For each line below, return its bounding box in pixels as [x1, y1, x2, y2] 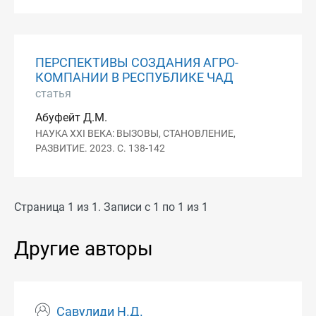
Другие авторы [14, 237, 153, 261]
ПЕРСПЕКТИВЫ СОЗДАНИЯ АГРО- [35, 56, 238, 71]
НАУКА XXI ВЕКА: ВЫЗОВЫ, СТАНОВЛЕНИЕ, [35, 128, 236, 140]
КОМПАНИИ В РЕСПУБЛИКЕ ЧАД [35, 71, 233, 85]
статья [35, 87, 71, 101]
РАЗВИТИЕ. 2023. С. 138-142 [35, 142, 165, 155]
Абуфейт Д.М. [35, 111, 107, 125]
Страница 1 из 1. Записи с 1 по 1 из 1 [14, 200, 208, 214]
